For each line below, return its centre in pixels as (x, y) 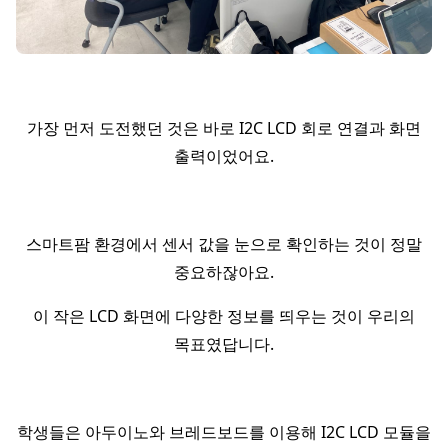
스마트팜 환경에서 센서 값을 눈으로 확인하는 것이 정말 (224, 244)
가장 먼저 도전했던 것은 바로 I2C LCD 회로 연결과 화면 (224, 128)
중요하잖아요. (224, 272)
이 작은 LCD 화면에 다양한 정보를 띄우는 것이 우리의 (224, 316)
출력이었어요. (224, 156)
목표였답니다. (224, 344)
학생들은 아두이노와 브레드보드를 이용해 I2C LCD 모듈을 (224, 432)
